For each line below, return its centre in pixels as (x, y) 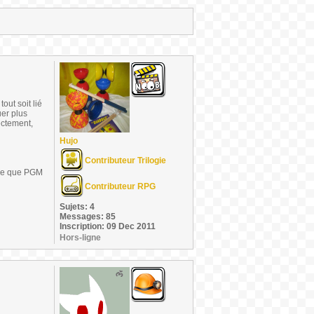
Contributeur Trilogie (125, 161)
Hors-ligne (80, 238)
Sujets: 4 (77, 207)
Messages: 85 (88, 217)
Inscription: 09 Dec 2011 (108, 226)
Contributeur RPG (120, 186)
